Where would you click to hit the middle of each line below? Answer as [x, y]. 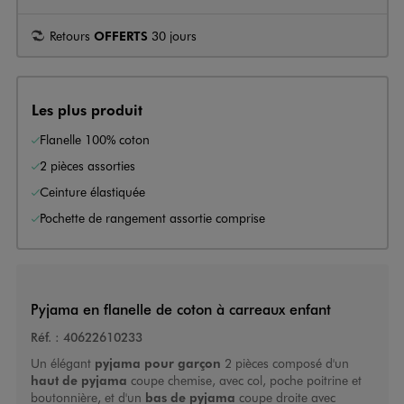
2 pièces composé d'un [285, 363]
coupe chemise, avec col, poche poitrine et [244, 381]
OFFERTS [121, 35]
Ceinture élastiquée [92, 191]
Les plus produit [87, 109]
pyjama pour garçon [157, 363]
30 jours [172, 35]
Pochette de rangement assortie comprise [152, 217]
